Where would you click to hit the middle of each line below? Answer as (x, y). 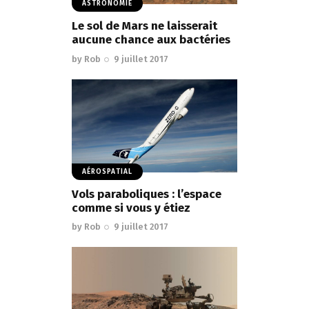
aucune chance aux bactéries (151, 40)
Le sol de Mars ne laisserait (144, 26)
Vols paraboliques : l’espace (147, 194)
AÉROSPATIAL (107, 171)
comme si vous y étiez (131, 208)
